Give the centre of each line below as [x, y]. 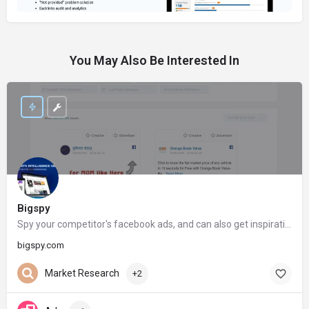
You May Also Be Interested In [154, 60]
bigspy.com [41, 245]
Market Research [82, 273]
